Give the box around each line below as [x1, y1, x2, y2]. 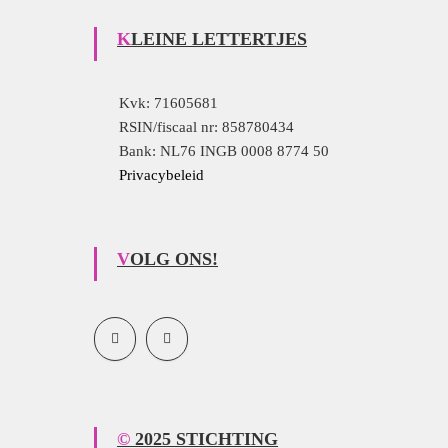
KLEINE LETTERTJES [131, 29, 308, 50]
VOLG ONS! [130, 249, 219, 270]
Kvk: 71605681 [119, 95, 219, 112]
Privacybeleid [119, 167, 205, 184]
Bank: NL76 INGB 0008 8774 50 [119, 143, 330, 160]
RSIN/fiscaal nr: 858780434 [119, 119, 295, 136]
